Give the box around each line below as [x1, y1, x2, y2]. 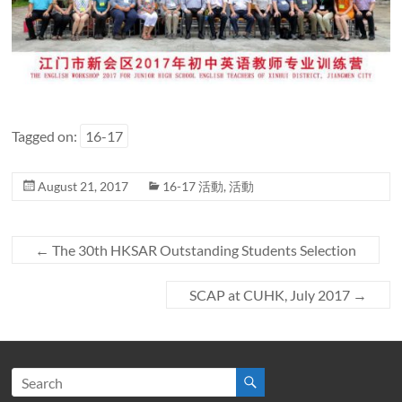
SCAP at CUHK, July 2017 [188, 286, 353, 304]
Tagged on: [12, 127, 81, 145]
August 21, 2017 [38, 179, 129, 195]
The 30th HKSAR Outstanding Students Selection [49, 241, 357, 259]
